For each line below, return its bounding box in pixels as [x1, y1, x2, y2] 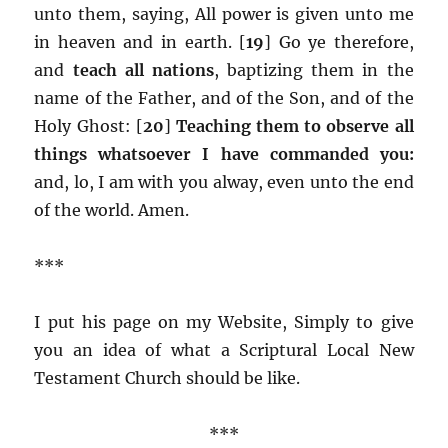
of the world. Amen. [34, 199, 190, 220]
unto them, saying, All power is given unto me [34, 3, 414, 24]
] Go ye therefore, [264, 31, 414, 52]
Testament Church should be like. [34, 367, 301, 388]
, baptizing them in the [213, 59, 414, 80]
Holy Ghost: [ [34, 115, 143, 136]
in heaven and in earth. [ [34, 31, 247, 52]
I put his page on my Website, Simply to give [34, 311, 414, 332]
